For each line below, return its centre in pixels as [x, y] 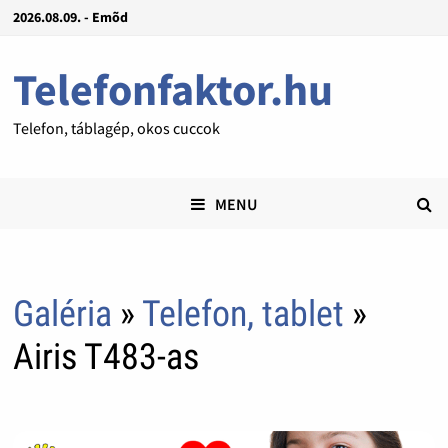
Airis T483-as [105, 357]
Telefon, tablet [246, 314]
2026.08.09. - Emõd [70, 17]
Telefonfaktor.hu [172, 89]
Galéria [62, 314]
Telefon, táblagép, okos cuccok [116, 128]
